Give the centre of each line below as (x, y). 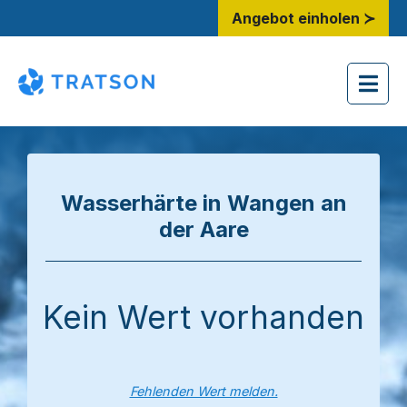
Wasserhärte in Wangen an (203, 203)
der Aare (203, 229)
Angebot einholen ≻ (303, 18)
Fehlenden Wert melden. (203, 391)
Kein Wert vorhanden (203, 317)
